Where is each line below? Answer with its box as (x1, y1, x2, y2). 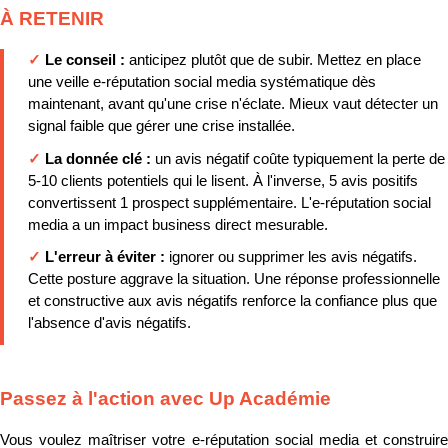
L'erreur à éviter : (45, 249, 169, 266)
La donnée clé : (45, 150, 155, 167)
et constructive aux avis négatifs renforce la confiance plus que (28, 293, 437, 310)
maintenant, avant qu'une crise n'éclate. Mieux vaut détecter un (28, 96, 438, 113)
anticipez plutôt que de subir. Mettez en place (129, 52, 421, 69)
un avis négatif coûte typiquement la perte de (155, 150, 445, 167)
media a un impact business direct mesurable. (28, 216, 328, 233)
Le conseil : (45, 52, 129, 69)
